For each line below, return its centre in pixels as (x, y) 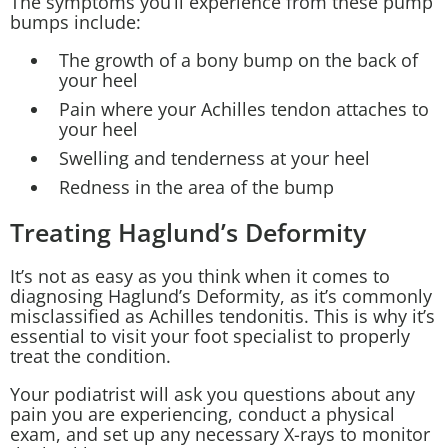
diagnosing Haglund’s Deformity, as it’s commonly (221, 296)
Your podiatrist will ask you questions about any (212, 394)
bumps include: (75, 21)
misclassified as (79, 316)
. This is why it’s (369, 316)
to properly (361, 336)
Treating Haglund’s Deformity (188, 231)
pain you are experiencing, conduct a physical (202, 414)
